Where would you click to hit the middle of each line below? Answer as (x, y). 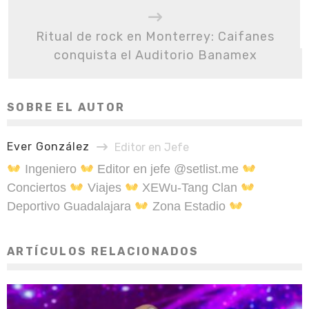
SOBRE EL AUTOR (66, 108)
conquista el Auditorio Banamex (155, 56)
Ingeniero (50, 169)
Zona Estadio (189, 206)
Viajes (104, 187)
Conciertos (38, 187)
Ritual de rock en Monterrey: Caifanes (155, 37)
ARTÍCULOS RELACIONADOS (103, 251)
